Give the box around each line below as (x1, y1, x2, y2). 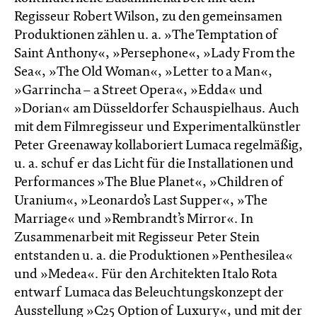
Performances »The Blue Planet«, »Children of (14, 176, 284, 190)
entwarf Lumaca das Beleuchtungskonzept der (14, 287, 284, 300)
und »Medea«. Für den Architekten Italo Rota (14, 268, 277, 282)
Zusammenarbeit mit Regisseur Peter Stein (14, 231, 259, 245)
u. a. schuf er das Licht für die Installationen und (14, 158, 294, 171)
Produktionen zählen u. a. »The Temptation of (14, 29, 278, 42)
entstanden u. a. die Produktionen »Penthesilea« (14, 250, 293, 263)
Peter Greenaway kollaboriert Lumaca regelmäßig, (14, 139, 303, 153)
